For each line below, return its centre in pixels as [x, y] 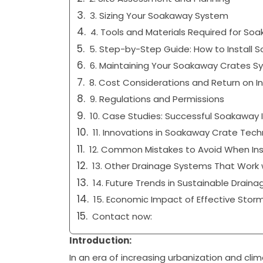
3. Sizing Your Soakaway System [159, 15]
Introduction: [100, 241]
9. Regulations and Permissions [157, 99]
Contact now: [122, 216]
